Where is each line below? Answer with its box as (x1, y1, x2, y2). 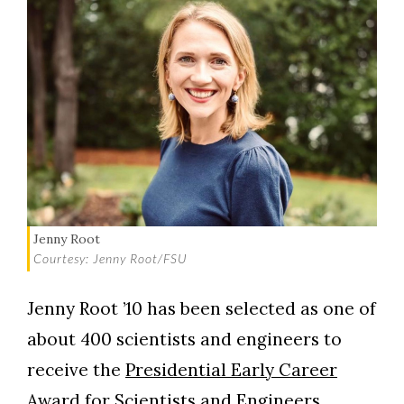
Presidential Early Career (125, 359, 337, 381)
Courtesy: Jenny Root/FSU (32, 250, 187, 266)
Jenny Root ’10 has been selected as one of (27, 298, 376, 320)
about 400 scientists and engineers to (27, 328, 342, 351)
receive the (27, 359, 125, 381)
